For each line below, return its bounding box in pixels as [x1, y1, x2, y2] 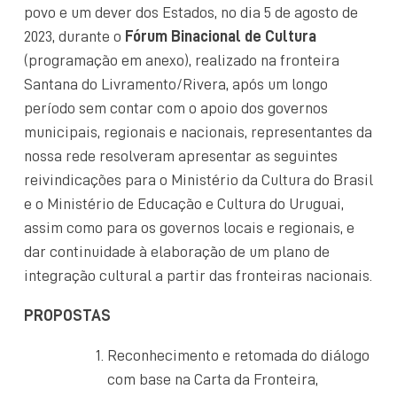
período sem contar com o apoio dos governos [24, 99, 328, 116]
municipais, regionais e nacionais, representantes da [24, 123, 372, 140]
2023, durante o [24, 27, 125, 44]
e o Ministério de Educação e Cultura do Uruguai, [24, 195, 344, 212]
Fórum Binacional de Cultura [125, 27, 316, 44]
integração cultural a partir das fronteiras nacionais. [24, 267, 372, 284]
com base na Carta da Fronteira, [107, 370, 318, 387]
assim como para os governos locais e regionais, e [24, 219, 354, 236]
